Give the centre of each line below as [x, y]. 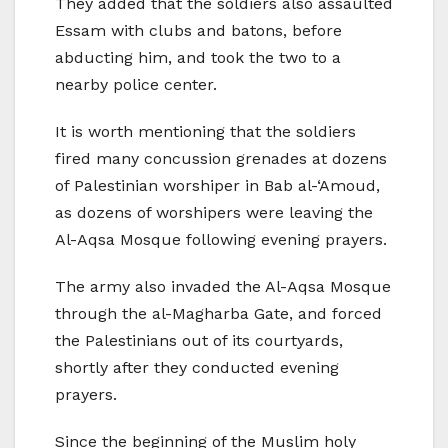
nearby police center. [136, 85]
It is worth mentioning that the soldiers [205, 132]
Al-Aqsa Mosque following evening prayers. [221, 240]
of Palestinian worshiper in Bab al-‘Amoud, [217, 186]
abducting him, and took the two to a [198, 58]
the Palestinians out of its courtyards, [199, 341]
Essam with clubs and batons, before [198, 31]
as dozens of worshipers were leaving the [214, 213]
